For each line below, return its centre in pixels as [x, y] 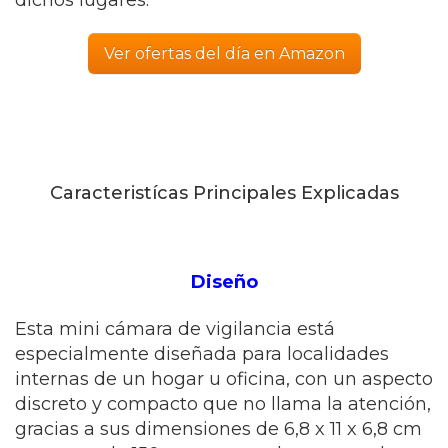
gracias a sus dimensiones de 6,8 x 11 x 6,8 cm [218, 429]
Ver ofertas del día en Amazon [224, 53]
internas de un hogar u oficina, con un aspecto [224, 379]
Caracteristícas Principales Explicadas [224, 193]
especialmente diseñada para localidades [202, 354]
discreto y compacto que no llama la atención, [223, 404]
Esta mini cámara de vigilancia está [175, 329]
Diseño [224, 282]
